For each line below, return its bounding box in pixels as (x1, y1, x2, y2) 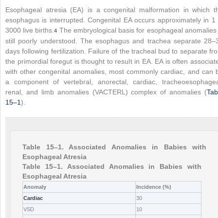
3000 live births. (5, 26, 54, 34)
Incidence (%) (136, 183, 171, 190)
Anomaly (23, 183, 46, 190)
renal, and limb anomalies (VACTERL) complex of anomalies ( (5, 88, 207, 96)
